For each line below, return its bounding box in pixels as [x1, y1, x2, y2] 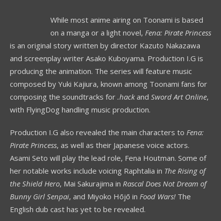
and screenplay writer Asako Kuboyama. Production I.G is [10, 53, 203, 64]
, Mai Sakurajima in [60, 179, 123, 189]
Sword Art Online [151, 92, 207, 102]
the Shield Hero [10, 179, 60, 189]
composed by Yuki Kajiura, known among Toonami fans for [10, 79, 207, 89]
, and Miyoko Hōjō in [69, 191, 140, 202]
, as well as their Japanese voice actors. [57, 140, 189, 150]
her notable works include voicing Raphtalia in [10, 166, 164, 176]
